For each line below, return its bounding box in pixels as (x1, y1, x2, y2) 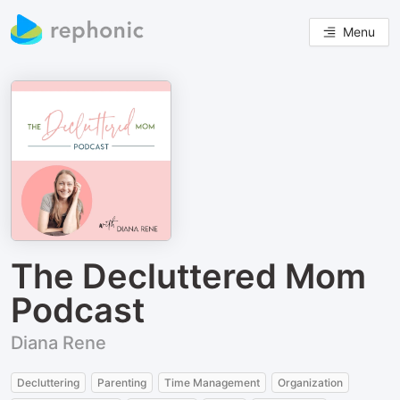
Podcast (11, 289, 145, 330)
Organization (278, 376, 343, 389)
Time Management (164, 376, 260, 389)
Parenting (97, 376, 146, 389)
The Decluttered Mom (11, 255, 366, 296)
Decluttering (17, 376, 79, 389)
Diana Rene (11, 332, 106, 354)
